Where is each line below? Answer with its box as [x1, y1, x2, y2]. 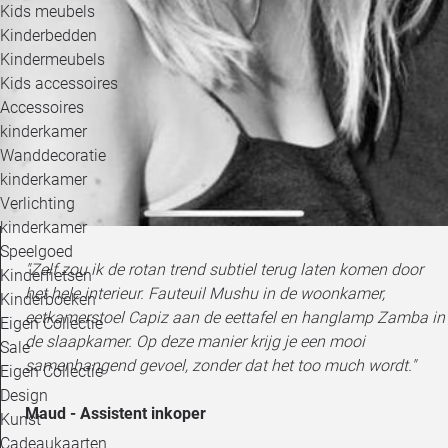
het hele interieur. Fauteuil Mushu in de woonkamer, [25, 284, 385, 304]
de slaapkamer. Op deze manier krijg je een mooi [25, 332, 365, 352]
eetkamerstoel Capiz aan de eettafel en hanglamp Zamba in [25, 308, 445, 328]
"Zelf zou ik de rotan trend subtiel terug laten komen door [25, 260, 423, 280]
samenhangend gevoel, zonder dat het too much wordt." [25, 356, 416, 376]
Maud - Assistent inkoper [25, 404, 206, 424]
